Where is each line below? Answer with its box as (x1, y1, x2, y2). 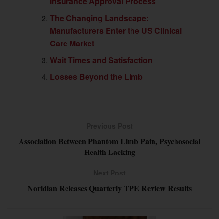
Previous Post (86, 120, 133, 131)
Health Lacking (84, 146, 135, 157)
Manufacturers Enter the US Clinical (50, 24, 182, 36)
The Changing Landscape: (50, 12, 149, 23)
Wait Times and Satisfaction (50, 54, 153, 66)
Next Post (93, 167, 126, 177)
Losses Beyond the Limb (50, 70, 143, 82)
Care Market (50, 37, 95, 49)
